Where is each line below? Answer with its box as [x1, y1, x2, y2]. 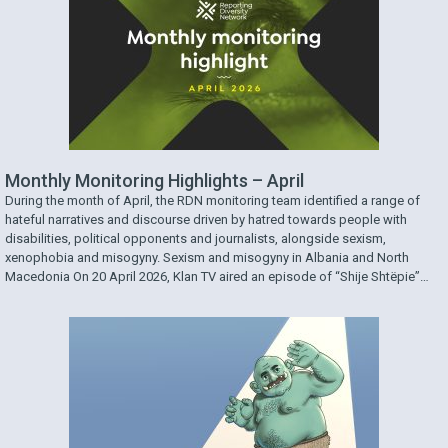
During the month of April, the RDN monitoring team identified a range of [5, 193, 420, 209]
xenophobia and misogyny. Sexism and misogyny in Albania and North [5, 250, 409, 266]
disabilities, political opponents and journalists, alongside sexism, [5, 231, 386, 247]
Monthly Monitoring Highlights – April [5, 170, 304, 192]
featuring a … [5, 288, 79, 304]
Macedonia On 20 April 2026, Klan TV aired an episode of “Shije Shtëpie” [5, 269, 420, 285]
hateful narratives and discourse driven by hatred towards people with [5, 212, 407, 228]
